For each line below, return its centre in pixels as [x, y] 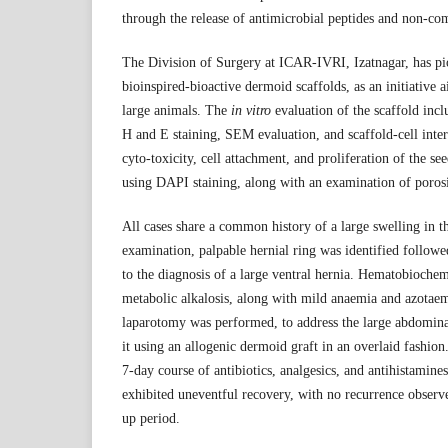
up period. [151, 419]
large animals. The [176, 111]
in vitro [251, 111]
